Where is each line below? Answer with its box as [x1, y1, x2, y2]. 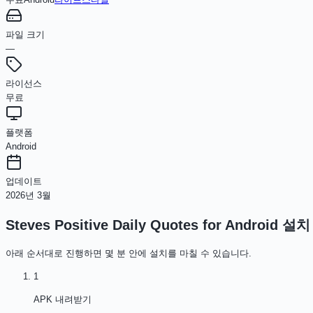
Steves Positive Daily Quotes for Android [6, 217, 278, 233]
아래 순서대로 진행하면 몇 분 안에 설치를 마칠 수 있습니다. [6, 247, 252, 259]
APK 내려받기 [34, 293, 92, 305]
